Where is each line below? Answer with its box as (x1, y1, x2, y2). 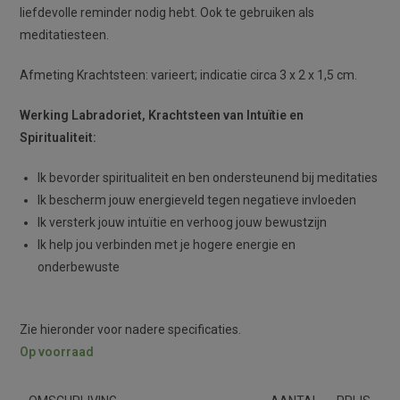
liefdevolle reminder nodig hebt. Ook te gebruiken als (20, 4, 315, 20)
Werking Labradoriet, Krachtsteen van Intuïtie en (20, 107, 304, 122)
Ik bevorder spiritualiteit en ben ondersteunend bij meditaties (37, 170, 379, 185)
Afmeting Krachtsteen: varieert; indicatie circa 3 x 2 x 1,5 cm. (20, 67, 358, 82)
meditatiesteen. (20, 27, 110, 42)
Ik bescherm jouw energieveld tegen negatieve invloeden (37, 192, 357, 207)
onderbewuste (37, 259, 121, 274)
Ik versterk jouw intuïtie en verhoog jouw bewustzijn (37, 214, 328, 229)
